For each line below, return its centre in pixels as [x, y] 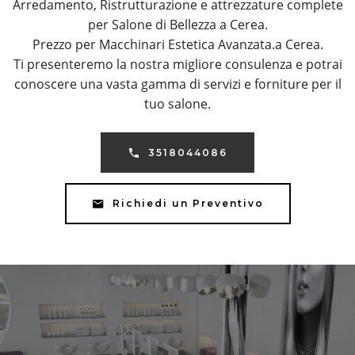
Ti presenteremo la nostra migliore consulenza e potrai [177, 65]
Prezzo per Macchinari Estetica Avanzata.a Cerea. [177, 45]
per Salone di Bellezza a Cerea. [177, 25]
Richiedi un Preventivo [188, 203]
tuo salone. [177, 104]
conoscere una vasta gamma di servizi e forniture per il [177, 84]
